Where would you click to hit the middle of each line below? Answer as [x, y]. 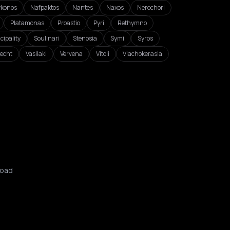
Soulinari [47, 38]
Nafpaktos [45, 7]
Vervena [71, 54]
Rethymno [132, 23]
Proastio [69, 23]
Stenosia [85, 38]
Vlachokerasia [142, 54]
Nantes [83, 7]
